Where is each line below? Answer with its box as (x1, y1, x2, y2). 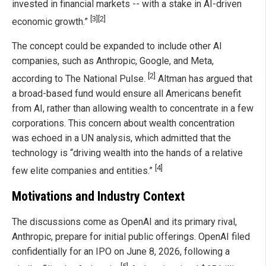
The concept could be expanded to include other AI (12, 40, 222, 52)
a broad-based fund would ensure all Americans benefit (12, 88, 241, 100)
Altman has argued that (156, 73, 252, 85)
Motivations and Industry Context (12, 189, 185, 204)
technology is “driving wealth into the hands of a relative (12, 147, 243, 159)
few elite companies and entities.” (12, 165, 155, 177)
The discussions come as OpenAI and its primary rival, (12, 216, 237, 228)
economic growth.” (12, 16, 90, 28)
